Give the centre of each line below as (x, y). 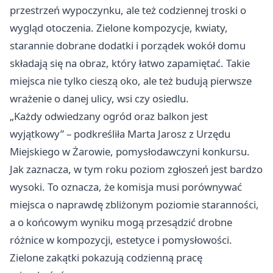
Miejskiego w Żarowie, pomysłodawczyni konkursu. (130, 151)
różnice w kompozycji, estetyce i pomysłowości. (121, 240)
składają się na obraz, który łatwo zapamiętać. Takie (130, 63)
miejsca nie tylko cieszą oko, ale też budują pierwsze (131, 81)
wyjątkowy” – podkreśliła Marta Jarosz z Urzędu (120, 134)
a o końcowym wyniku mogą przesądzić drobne (121, 222)
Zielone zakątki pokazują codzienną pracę (106, 257)
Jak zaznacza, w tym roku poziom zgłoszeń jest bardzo (136, 169)
